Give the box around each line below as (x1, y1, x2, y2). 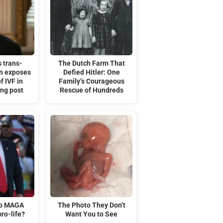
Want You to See (65, 210, 118, 219)
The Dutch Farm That (58, 59, 125, 68)
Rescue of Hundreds (59, 86, 123, 95)
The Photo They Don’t (57, 201, 125, 210)
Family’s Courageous (58, 77, 124, 86)
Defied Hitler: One (63, 68, 120, 77)
